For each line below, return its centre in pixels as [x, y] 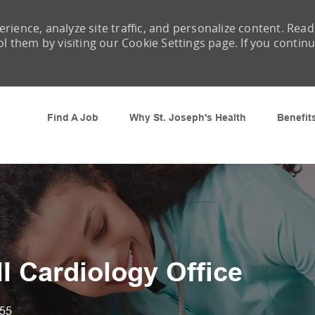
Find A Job [73, 117]
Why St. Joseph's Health [188, 117]
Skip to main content [157, 93]
